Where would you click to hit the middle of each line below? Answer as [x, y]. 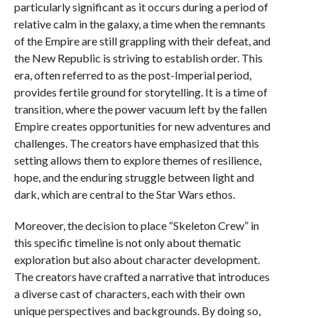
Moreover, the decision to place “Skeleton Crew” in [136, 225]
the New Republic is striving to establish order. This [138, 58]
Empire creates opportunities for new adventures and [142, 126]
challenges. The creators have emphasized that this [136, 143]
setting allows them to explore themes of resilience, [137, 160]
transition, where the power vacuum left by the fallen [140, 109]
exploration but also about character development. [137, 259]
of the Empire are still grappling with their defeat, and [142, 41]
